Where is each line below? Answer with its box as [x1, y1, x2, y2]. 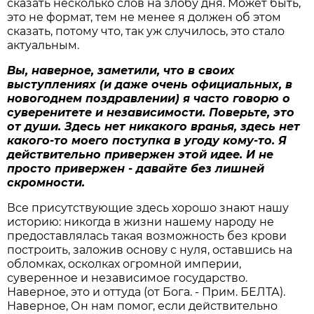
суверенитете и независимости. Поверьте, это [7, 105, 295, 119]
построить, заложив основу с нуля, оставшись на [7, 243, 293, 257]
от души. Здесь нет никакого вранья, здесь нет [7, 119, 301, 133]
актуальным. [7, 38, 80, 52]
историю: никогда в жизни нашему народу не [7, 214, 275, 228]
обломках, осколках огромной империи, [7, 257, 242, 271]
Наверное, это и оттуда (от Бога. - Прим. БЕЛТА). [7, 285, 286, 299]
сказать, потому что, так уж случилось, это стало [7, 24, 285, 38]
